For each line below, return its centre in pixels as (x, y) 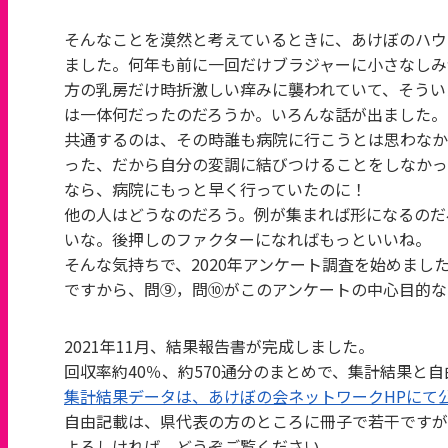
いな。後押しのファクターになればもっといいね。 (247, 239)
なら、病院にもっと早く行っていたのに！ (223, 189)
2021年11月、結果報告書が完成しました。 (219, 346)
